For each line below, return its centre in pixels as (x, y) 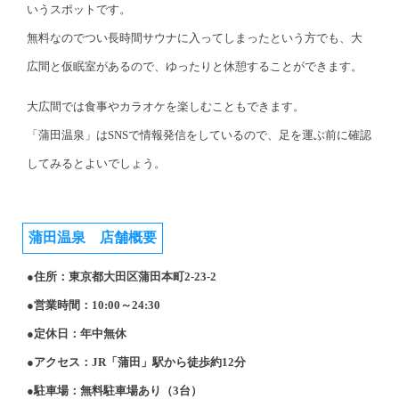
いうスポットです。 (79, 10)
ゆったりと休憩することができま (252, 67)
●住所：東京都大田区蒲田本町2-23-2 (122, 277)
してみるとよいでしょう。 (96, 164)
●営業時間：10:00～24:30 (94, 305)
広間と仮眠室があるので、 (96, 67)
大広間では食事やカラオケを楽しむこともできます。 (166, 107)
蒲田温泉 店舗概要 (93, 238)
